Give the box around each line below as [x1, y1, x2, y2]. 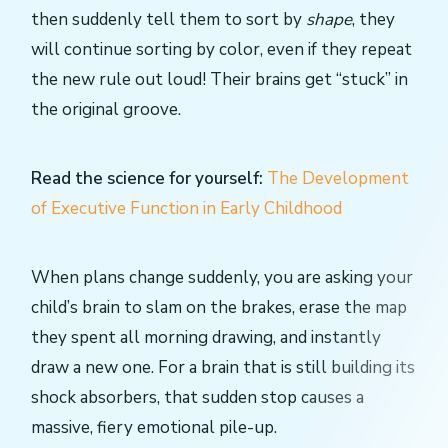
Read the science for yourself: [31, 166, 263, 190]
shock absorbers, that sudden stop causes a [31, 385, 364, 409]
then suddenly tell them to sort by [31, 8, 306, 32]
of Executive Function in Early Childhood [31, 196, 342, 220]
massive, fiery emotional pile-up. [31, 415, 277, 439]
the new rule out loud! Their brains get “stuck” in [31, 68, 408, 92]
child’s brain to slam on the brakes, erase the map [31, 295, 407, 319]
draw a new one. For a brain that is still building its [31, 355, 415, 379]
